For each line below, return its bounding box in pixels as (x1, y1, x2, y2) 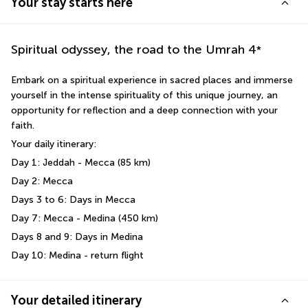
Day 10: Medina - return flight (11, 250, 144, 262)
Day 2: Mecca (11, 175, 76, 188)
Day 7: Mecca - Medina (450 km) (11, 212, 158, 225)
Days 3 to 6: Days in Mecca (11, 194, 138, 206)
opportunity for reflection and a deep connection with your (11, 104, 278, 117)
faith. (11, 120, 37, 132)
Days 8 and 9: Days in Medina (11, 231, 146, 243)
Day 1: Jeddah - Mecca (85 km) (11, 157, 151, 169)
